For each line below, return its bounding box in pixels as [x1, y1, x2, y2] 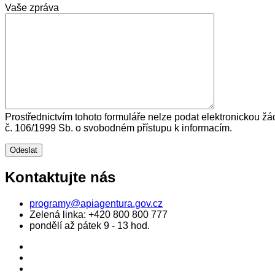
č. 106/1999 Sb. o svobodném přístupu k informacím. [5, 123, 232, 134]
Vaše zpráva [5, 2, 59, 14]
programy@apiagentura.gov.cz [29, 198, 163, 209]
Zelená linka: [29, 209, 88, 220]
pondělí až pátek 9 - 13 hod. [29, 220, 150, 231]
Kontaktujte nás [5, 168, 115, 185]
